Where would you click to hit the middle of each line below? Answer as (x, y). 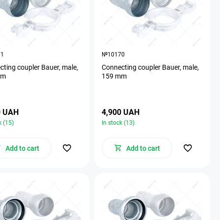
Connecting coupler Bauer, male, (150, 67)
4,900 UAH (121, 112)
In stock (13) (118, 123)
